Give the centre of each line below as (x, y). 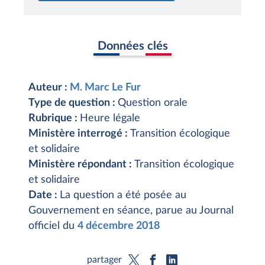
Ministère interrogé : (79, 134)
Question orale (153, 103)
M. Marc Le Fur (105, 88)
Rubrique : (54, 118)
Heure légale (110, 118)
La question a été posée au (123, 195)
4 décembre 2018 (119, 226)
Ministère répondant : (81, 164)
